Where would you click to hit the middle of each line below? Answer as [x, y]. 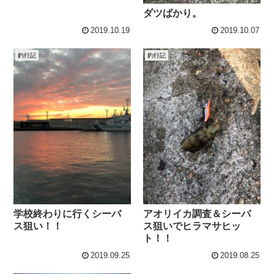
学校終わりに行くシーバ [68, 213]
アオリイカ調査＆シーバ [197, 213]
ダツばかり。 [173, 13]
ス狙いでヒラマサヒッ [192, 226]
